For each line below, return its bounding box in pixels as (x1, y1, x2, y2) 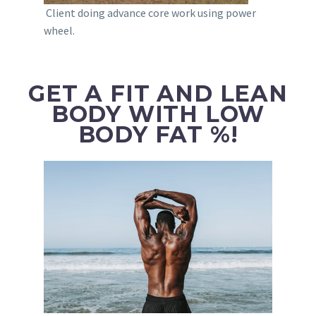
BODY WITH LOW (51, 99, 265, 128)
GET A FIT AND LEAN (28, 79, 288, 107)
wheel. (43, 23, 75, 37)
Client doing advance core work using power (43, 5, 256, 20)
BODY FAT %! (78, 120, 238, 148)
